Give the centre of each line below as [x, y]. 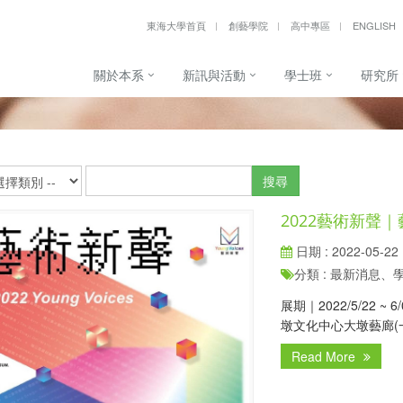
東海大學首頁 [176, 25]
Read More [326, 356]
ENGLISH [374, 25]
